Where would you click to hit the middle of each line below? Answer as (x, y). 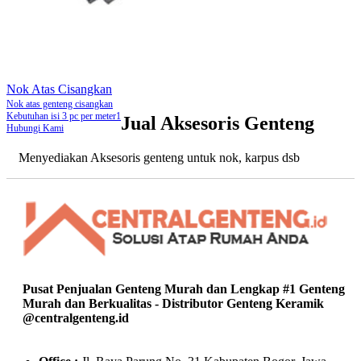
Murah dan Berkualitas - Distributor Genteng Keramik (173, 303)
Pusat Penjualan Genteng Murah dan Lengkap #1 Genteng (184, 288)
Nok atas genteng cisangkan (60, 104)
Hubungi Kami (35, 129)
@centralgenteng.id (76, 317)
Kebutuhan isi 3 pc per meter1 (64, 116)
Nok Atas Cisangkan (59, 89)
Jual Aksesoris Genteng (218, 124)
